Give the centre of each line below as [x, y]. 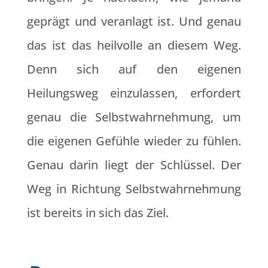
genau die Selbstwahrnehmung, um [134, 117]
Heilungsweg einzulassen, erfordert [134, 93]
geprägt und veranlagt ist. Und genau [134, 21]
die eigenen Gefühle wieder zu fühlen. [134, 141]
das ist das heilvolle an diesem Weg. [134, 45]
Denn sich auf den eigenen [134, 69]
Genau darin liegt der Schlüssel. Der [134, 165]
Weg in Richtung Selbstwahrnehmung [134, 189]
